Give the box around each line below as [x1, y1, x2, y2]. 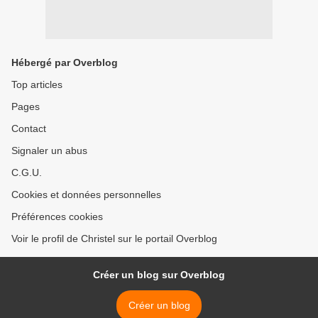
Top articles [11, 79, 62, 91]
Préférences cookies [11, 211, 103, 223]
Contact [11, 123, 46, 135]
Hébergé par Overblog [11, 57, 118, 69]
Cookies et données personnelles [11, 189, 161, 201]
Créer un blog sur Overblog [93, 269, 225, 281]
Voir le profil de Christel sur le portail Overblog [11, 233, 217, 245]
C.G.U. [11, 167, 42, 179]
